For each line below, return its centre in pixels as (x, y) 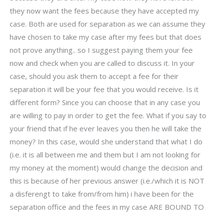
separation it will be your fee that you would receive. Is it (104, 89)
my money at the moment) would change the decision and (106, 168)
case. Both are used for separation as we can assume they (108, 24)
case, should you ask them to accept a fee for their (94, 76)
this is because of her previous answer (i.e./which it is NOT (107, 181)
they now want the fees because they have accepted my (104, 11)
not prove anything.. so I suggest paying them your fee (101, 50)
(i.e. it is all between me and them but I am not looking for (105, 155)
